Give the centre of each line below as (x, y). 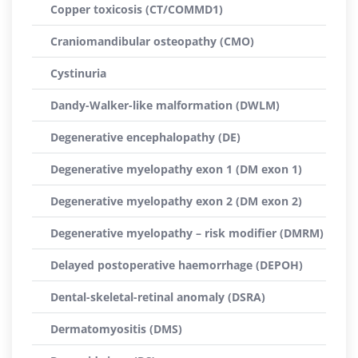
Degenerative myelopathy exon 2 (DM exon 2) (176, 201)
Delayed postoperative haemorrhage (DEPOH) (177, 265)
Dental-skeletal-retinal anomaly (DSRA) (158, 297)
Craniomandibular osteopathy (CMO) (152, 41)
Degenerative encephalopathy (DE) (145, 137)
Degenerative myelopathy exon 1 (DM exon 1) (176, 169)
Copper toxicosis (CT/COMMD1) (137, 9)
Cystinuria (78, 73)
